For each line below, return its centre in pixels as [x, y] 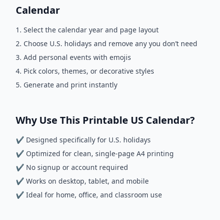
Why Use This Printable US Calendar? [105, 120]
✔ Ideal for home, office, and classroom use [89, 195]
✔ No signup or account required [72, 167]
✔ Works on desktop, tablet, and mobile [82, 181]
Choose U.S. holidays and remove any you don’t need [110, 43]
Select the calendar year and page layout [91, 30]
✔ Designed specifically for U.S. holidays [83, 140]
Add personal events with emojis [77, 57]
